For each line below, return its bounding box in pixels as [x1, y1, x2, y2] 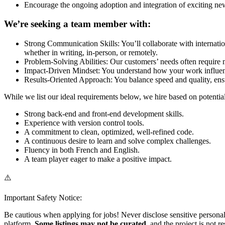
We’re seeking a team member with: [4, 19, 151, 30]
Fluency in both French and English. [24, 146, 140, 155]
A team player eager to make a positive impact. [24, 155, 172, 164]
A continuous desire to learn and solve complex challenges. [24, 137, 211, 146]
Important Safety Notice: [4, 193, 82, 202]
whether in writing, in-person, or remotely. [24, 48, 158, 57]
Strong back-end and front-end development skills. [24, 109, 184, 119]
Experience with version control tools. [24, 119, 144, 128]
